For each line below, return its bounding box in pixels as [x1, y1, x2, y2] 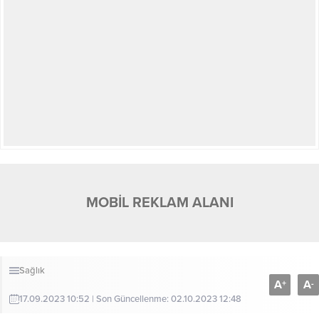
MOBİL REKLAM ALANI [85, 194, 234, 212]
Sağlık [19, 265, 45, 277]
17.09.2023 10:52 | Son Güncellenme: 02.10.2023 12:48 [19, 293, 241, 305]
